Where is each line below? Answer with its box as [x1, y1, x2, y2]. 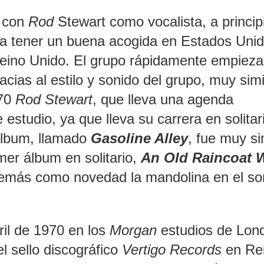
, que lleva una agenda [93, 91, 233, 108]
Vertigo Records [122, 242, 222, 258]
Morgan [110, 222, 157, 239]
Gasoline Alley [91, 130, 188, 147]
